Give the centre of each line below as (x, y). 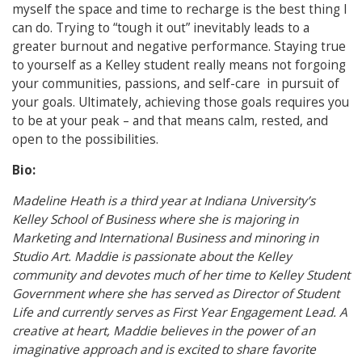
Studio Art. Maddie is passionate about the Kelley (152, 257)
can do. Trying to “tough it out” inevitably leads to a (161, 28)
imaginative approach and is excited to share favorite (164, 349)
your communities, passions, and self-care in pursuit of (176, 84)
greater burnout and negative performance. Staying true (179, 46)
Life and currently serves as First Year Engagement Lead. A (180, 312)
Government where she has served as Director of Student (176, 294)
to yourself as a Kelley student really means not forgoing (179, 65)
